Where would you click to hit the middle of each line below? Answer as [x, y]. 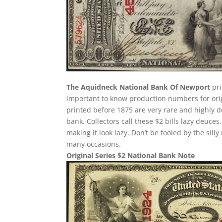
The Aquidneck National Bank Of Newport [139, 87]
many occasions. [94, 144]
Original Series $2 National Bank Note [131, 155]
